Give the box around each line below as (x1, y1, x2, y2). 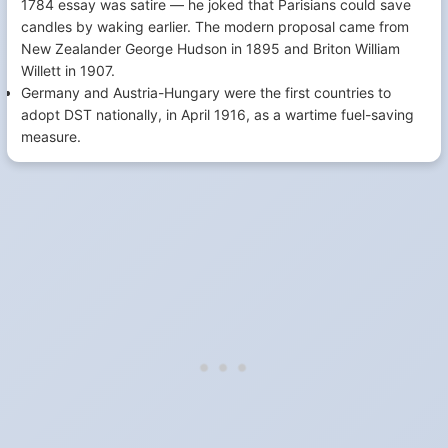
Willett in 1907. (21, 62, 115, 79)
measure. (21, 128, 81, 145)
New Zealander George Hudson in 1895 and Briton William (21, 40, 400, 57)
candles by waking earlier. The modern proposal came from (21, 18, 409, 35)
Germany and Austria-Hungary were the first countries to (21, 84, 391, 101)
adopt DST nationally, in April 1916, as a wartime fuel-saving (21, 106, 414, 123)
